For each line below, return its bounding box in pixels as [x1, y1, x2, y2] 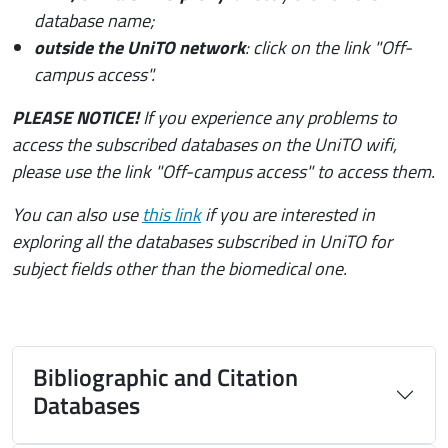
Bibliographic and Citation [33, 358, 298, 395]
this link [142, 200, 201, 228]
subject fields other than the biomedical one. [12, 254, 347, 282]
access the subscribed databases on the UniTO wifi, [12, 130, 397, 158]
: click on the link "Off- [245, 33, 413, 61]
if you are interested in [201, 200, 375, 228]
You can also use [12, 200, 142, 228]
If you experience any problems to [139, 103, 397, 131]
